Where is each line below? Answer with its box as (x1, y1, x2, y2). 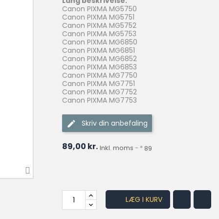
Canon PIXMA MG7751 (62, 79, 135, 88)
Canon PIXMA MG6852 (62, 54, 137, 64)
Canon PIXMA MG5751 (62, 12, 134, 22)
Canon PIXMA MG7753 (62, 95, 137, 105)
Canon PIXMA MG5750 (62, 4, 137, 14)
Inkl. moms (100, 143, 135, 153)
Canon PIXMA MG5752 (62, 21, 136, 30)
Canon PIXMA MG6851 (62, 45, 135, 55)
